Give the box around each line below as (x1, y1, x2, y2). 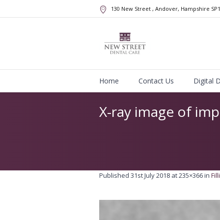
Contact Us (138, 76, 174, 85)
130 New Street (111, 5, 152, 12)
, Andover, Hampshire (152, 5, 211, 12)
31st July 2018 (131, 171, 170, 180)
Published (99, 171, 131, 180)
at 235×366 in (170, 171, 211, 180)
